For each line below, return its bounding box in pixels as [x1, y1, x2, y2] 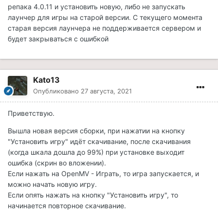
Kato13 [33, 74, 60, 85]
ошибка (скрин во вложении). [8, 158, 108, 167]
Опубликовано [33, 87, 81, 95]
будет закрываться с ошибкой [8, 34, 109, 43]
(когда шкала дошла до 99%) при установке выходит [8, 147, 184, 156]
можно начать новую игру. [8, 180, 97, 188]
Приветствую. [8, 109, 54, 117]
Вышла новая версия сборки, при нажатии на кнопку [8, 126, 185, 135]
